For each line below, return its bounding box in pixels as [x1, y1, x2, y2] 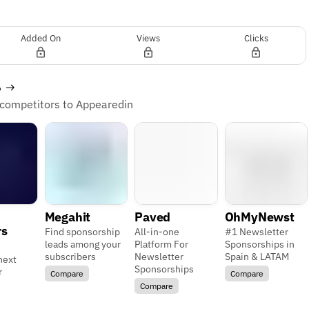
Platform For [134, 238, 189, 251]
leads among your [44, 238, 121, 251]
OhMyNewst [224, 209, 295, 226]
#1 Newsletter [224, 226, 288, 239]
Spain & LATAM [224, 250, 289, 263]
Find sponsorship [44, 226, 120, 239]
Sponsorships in [224, 238, 295, 251]
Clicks [243, 32, 268, 44]
